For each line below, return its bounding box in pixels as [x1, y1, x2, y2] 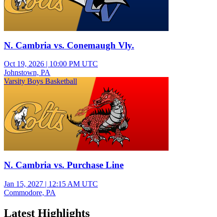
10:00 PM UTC [49, 60, 98, 68]
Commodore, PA [4, 188, 56, 197]
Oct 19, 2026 [4, 60, 44, 68]
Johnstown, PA [4, 68, 50, 77]
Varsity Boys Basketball [4, 77, 77, 86]
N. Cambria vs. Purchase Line [4, 160, 124, 170]
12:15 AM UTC [48, 179, 98, 188]
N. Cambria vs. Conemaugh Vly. [4, 40, 134, 50]
